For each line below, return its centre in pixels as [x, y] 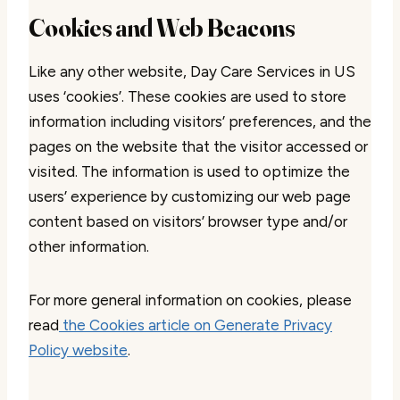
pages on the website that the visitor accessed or [198, 146]
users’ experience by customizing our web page [190, 196]
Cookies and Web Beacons [162, 28]
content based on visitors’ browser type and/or [188, 221]
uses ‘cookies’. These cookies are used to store [187, 96]
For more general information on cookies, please [190, 300]
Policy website [78, 350]
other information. [89, 246]
